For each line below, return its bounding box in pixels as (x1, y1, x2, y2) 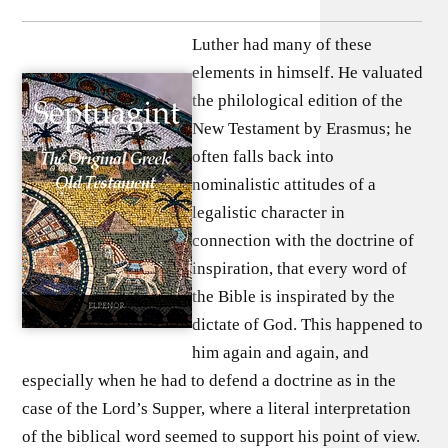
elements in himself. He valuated (192, 62, 424, 82)
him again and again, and (192, 342, 370, 362)
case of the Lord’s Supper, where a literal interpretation (22, 398, 412, 418)
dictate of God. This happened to (192, 314, 424, 334)
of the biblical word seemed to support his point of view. (22, 426, 421, 446)
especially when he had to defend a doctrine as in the (22, 370, 397, 390)
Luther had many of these (192, 34, 373, 54)
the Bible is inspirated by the (192, 286, 396, 306)
